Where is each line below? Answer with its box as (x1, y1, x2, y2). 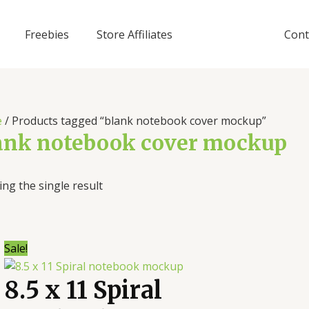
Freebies (25, 26, 69, 42)
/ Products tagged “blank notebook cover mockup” (2, 113, 266, 128)
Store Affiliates (97, 26, 172, 42)
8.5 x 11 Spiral (4, 276, 162, 306)
